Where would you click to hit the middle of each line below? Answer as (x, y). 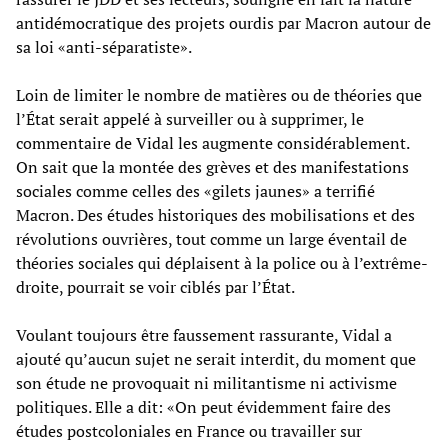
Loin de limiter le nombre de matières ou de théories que (219, 94)
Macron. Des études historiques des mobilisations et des (215, 214)
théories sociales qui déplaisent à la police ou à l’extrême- (222, 262)
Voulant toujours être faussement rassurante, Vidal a (204, 334)
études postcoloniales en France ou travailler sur (189, 430)
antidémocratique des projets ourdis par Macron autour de (223, 22)
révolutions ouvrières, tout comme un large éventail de (211, 238)
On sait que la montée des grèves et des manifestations (212, 166)
